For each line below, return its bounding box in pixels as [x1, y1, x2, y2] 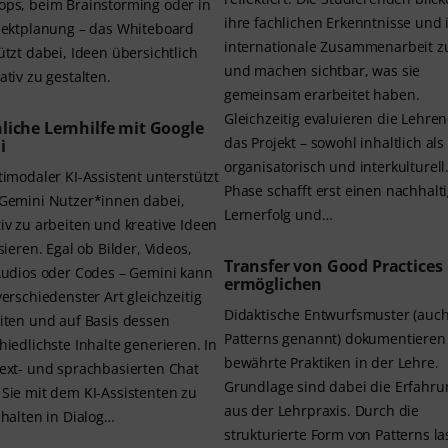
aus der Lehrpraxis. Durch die [224, 401, 420, 421]
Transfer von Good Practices [224, 255, 443, 278]
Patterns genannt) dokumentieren [224, 329, 446, 349]
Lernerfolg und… [224, 205, 333, 225]
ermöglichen [224, 273, 323, 296]
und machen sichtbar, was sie [224, 61, 421, 81]
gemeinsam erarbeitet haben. [224, 85, 420, 105]
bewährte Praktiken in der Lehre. [224, 353, 439, 373]
